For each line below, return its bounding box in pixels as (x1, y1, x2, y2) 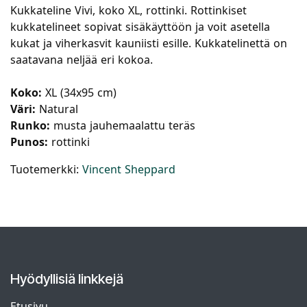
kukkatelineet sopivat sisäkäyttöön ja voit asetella (10, 20, 270, 34)
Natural (36, 102, 78, 116)
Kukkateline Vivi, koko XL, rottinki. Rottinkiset (10, 3, 247, 18)
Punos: (10, 135, 48, 149)
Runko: (10, 119, 50, 133)
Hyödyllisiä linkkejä (10, 271, 123, 288)
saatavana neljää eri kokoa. (10, 53, 153, 67)
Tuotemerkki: (10, 162, 82, 177)
